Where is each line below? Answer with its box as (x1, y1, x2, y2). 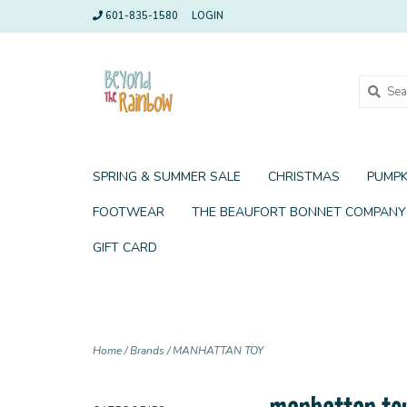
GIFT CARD (93, 239, 157, 256)
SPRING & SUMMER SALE (93, 168, 241, 185)
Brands (130, 343, 164, 358)
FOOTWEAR (93, 203, 164, 221)
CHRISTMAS (268, 168, 340, 185)
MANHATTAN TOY (173, 343, 263, 358)
